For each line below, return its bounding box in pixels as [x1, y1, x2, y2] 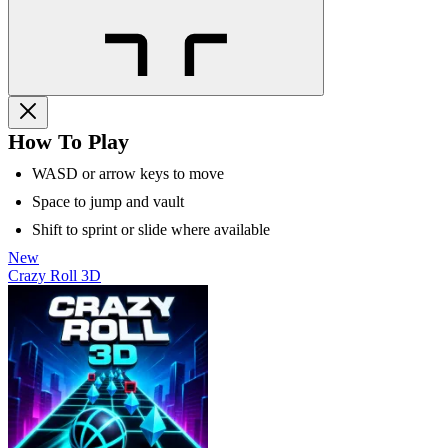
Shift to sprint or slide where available [32, 220, 270, 238]
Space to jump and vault [32, 192, 184, 210]
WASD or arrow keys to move [32, 164, 224, 182]
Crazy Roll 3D [8, 266, 101, 284]
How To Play [8, 128, 129, 154]
